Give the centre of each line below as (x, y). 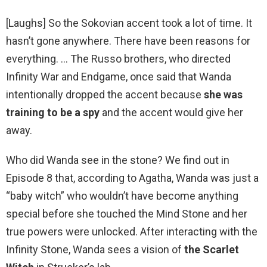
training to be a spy (53, 113)
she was (223, 95)
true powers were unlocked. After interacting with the (132, 232)
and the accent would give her (171, 113)
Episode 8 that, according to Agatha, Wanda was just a (132, 178)
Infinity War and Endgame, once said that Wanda (119, 77)
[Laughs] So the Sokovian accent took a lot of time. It (129, 23)
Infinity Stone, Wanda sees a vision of (95, 250)
